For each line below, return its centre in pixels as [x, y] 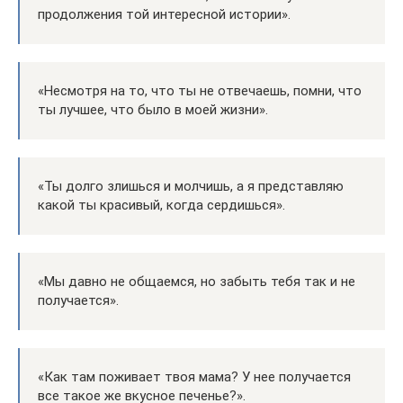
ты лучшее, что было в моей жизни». [153, 110]
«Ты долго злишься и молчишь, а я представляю [191, 186]
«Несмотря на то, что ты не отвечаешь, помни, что [200, 91]
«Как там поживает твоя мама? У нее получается [194, 377]
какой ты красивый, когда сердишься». [161, 205]
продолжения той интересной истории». [164, 14]
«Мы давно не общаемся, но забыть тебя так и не [197, 282]
